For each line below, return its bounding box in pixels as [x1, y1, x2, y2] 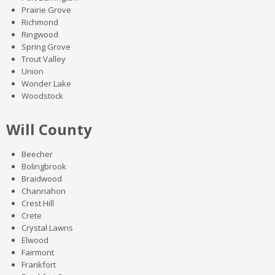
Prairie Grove [21, 4, 71, 15]
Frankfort [21, 259, 56, 270]
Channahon [21, 185, 66, 196]
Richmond [21, 17, 58, 28]
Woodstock [21, 90, 63, 101]
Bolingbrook [21, 161, 66, 172]
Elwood [21, 234, 48, 246]
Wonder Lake [21, 78, 71, 89]
